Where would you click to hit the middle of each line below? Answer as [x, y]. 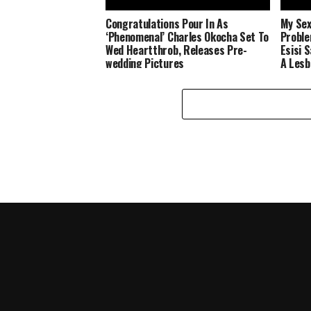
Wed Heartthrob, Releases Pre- [176, 50]
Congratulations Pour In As [167, 23]
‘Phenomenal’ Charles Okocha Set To [187, 36]
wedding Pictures [145, 63]
